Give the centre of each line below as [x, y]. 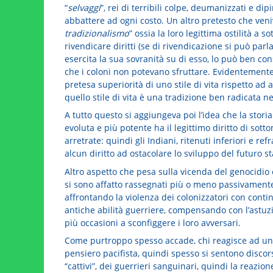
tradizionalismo [97, 33]
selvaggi [84, 7]
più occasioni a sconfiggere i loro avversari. [152, 222]
